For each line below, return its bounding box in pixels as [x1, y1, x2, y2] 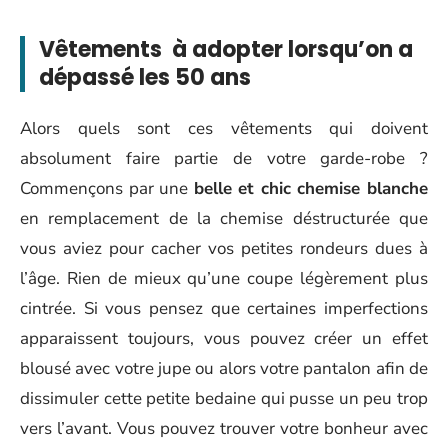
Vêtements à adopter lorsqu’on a [39, 33, 413, 65]
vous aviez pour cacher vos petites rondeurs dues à [20, 237, 428, 260]
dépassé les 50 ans [39, 61, 251, 93]
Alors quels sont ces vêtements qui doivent [20, 117, 428, 140]
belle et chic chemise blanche [193, 177, 429, 200]
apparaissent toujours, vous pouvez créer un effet [20, 327, 428, 350]
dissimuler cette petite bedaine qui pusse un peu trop [20, 387, 428, 410]
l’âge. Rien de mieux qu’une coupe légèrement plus [20, 267, 428, 290]
